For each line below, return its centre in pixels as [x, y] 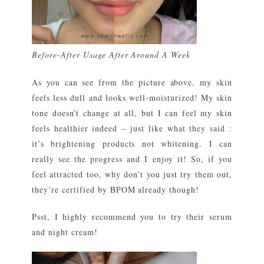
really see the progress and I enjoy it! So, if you [132, 159]
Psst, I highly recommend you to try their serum [132, 217]
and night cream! [65, 232]
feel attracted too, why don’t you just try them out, [132, 174]
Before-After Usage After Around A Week [111, 55]
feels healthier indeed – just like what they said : [132, 128]
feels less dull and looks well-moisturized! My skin [132, 98]
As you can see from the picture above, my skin [132, 82]
